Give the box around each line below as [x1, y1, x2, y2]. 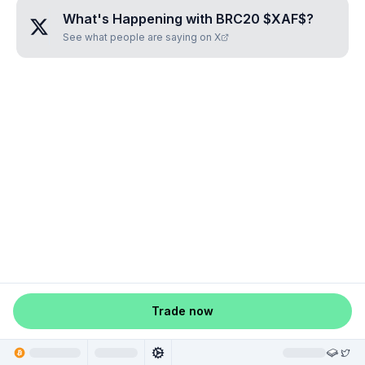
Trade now [152, 304, 213, 318]
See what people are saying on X [63, 31, 221, 43]
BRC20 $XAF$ [216, 11, 306, 27]
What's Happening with [63, 11, 216, 27]
